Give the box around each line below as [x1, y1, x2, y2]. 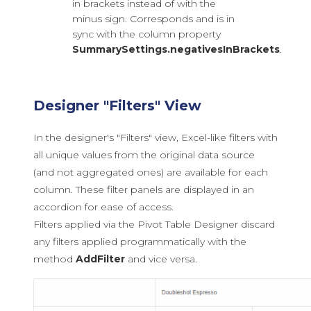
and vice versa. [125, 253, 197, 266]
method [33, 253, 76, 266]
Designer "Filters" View [33, 97, 201, 115]
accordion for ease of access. [33, 201, 174, 214]
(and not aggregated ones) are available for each [33, 166, 268, 179]
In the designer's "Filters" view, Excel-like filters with [33, 131, 278, 144]
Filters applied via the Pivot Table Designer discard [33, 218, 275, 231]
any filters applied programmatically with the [33, 235, 246, 249]
